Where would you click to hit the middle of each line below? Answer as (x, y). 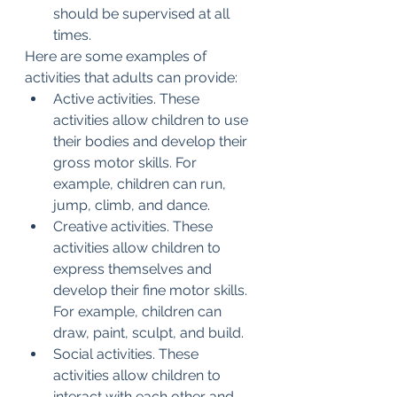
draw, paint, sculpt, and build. (148, 333)
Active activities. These (128, 99)
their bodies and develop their (152, 141)
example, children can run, (141, 184)
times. (72, 35)
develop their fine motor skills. (152, 290)
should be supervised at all (143, 14)
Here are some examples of (117, 56)
